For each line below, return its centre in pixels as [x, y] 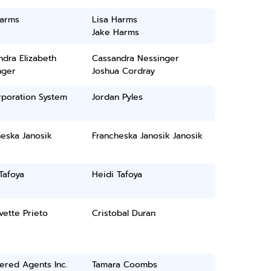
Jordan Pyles [118, 97]
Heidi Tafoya [117, 175]
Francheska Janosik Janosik [148, 136]
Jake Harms [116, 32]
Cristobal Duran [124, 213]
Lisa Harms [115, 20]
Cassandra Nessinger [136, 58]
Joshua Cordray [124, 71]
